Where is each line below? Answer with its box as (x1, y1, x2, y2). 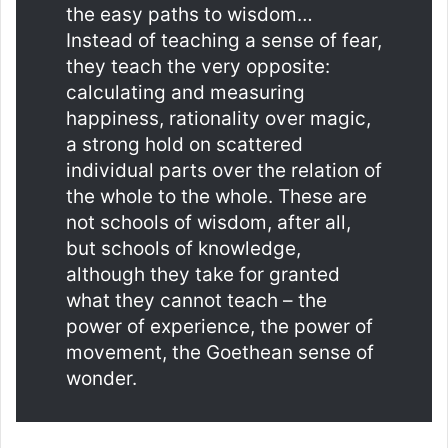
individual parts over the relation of (66, 159, 382, 183)
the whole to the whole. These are (66, 185, 367, 209)
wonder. (66, 367, 137, 391)
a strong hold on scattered (66, 133, 303, 157)
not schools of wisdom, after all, (66, 211, 351, 235)
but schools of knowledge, (66, 237, 301, 261)
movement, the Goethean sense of (66, 341, 374, 365)
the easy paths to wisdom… (66, 3, 313, 27)
